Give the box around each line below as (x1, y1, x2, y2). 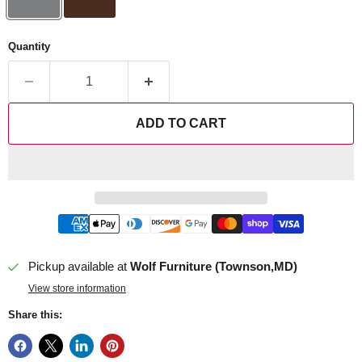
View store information (28, 283, 126, 295)
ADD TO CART (136, 116, 226, 131)
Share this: (8, 309, 62, 322)
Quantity (8, 40, 50, 53)
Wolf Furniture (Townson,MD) (130, 259, 297, 274)
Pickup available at (28, 259, 130, 274)
